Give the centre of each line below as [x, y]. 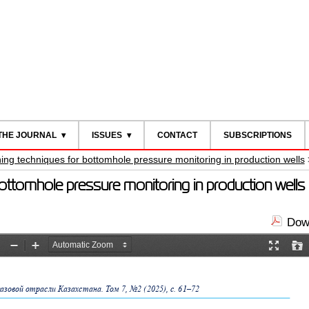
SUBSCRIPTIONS [257, 135]
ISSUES [107, 135]
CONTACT [177, 135]
